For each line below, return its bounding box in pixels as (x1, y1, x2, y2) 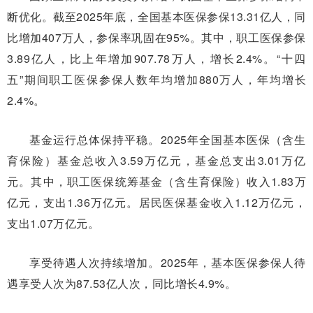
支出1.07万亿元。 (7, 214, 99, 231)
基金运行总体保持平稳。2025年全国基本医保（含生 (29, 131, 306, 147)
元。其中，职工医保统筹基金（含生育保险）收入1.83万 (7, 173, 306, 189)
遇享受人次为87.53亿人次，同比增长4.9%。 (7, 275, 236, 291)
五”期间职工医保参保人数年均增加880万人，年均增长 (7, 71, 306, 87)
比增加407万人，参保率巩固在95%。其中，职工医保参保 (7, 29, 306, 45)
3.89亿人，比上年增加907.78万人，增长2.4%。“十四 (7, 50, 306, 66)
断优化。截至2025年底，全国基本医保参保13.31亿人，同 (7, 8, 306, 24)
